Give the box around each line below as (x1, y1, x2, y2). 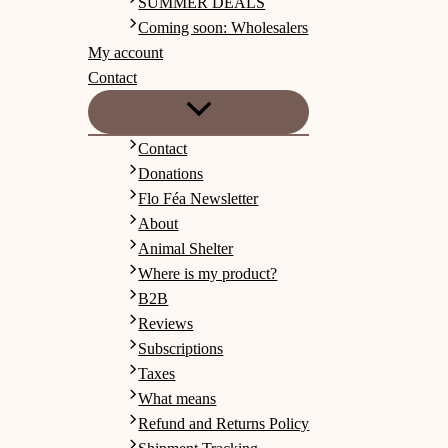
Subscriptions (138, 339, 224, 357)
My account (88, 43, 163, 61)
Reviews (138, 314, 194, 332)
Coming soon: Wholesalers (138, 18, 309, 36)
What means (138, 389, 217, 407)
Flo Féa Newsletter (138, 189, 259, 207)
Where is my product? (138, 264, 278, 282)
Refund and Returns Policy (138, 414, 310, 432)
